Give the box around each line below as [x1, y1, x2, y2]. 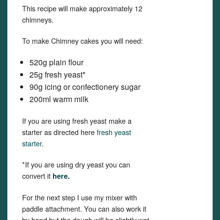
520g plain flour [29, 56, 83, 68]
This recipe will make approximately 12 [22, 3, 142, 13]
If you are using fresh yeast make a [22, 115, 132, 126]
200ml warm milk [29, 93, 88, 105]
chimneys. [22, 14, 54, 25]
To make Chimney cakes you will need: [22, 35, 143, 46]
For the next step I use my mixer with [22, 192, 137, 202]
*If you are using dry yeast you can [22, 159, 130, 169]
